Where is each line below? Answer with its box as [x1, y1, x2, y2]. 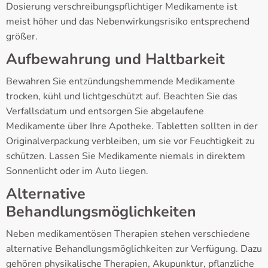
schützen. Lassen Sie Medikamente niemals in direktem [6, 150, 245, 163]
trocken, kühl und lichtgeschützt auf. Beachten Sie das [6, 90, 237, 103]
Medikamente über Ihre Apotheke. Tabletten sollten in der [6, 120, 258, 133]
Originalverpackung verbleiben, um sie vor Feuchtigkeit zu [6, 135, 255, 148]
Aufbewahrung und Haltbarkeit [6, 49, 225, 70]
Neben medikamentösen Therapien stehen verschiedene [6, 227, 250, 241]
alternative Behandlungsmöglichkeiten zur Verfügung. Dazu [6, 242, 262, 256]
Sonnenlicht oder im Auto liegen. [6, 165, 148, 178]
